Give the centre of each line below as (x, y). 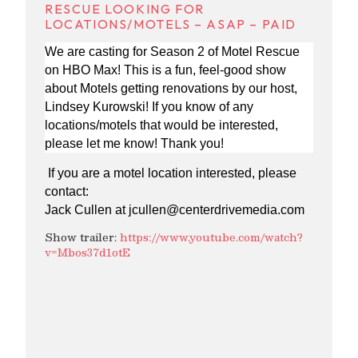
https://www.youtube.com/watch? (211, 237)
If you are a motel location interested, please (171, 173)
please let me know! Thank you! (136, 144)
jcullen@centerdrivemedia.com (217, 209)
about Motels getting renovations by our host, (171, 89)
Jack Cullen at (87, 209)
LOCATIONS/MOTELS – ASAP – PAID (171, 24)
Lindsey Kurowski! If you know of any (149, 107)
